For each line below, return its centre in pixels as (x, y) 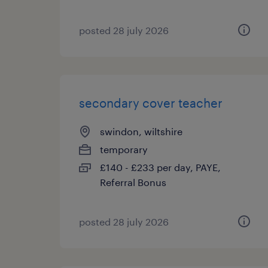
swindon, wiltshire (141, 131)
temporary (124, 149)
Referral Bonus (133, 182)
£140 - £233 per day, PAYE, (160, 167)
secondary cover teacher (151, 103)
